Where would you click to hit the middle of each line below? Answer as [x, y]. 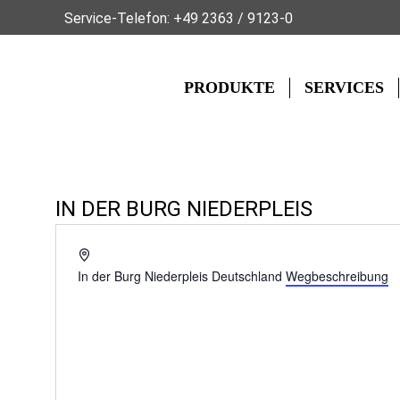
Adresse [113, 255]
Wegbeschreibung [337, 276]
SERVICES [344, 87]
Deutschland [246, 276]
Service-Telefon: [119, 18]
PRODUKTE [229, 87]
